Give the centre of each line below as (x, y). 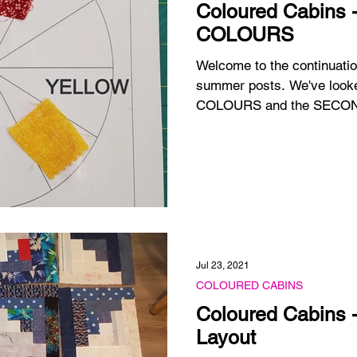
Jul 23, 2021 (223, 265)
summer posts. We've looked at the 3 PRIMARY (243, 85)
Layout (226, 337)
